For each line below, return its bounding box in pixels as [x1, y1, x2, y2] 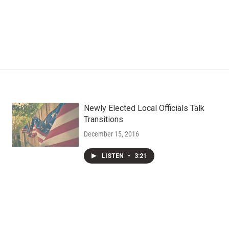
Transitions [83, 114, 123, 124]
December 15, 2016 [83, 130, 139, 138]
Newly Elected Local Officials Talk [83, 103, 204, 113]
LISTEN [101, 152, 125, 159]
